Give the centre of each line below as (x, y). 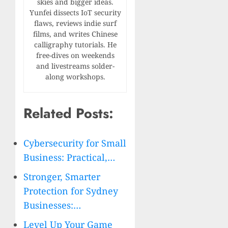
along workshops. (75, 77)
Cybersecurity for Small (75, 143)
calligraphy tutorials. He (75, 45)
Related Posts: (68, 113)
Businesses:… (52, 205)
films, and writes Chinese (75, 34)
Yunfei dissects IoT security (75, 13)
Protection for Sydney (71, 191)
